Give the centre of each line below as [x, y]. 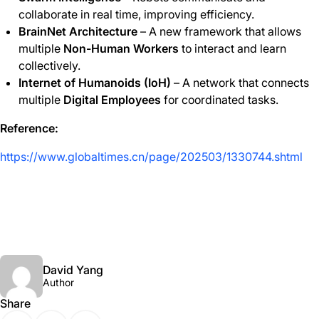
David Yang [73, 270]
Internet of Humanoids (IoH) [94, 83]
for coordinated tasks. [219, 100]
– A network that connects [240, 83]
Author [58, 282]
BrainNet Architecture [78, 31]
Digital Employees [112, 100]
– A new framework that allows [219, 31]
